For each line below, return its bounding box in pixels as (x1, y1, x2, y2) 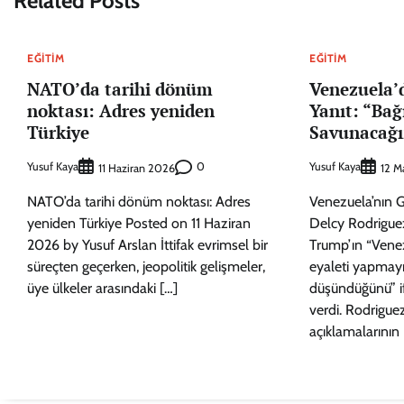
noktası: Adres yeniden (27, 98, 215, 122)
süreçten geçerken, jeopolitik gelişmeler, (27, 258, 265, 276)
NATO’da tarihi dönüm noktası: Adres (27, 193, 251, 211)
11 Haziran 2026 (98, 161, 175, 176)
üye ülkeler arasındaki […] (27, 280, 178, 298)
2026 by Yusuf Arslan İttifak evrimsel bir (27, 236, 268, 254)
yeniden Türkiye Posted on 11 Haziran (27, 215, 251, 233)
